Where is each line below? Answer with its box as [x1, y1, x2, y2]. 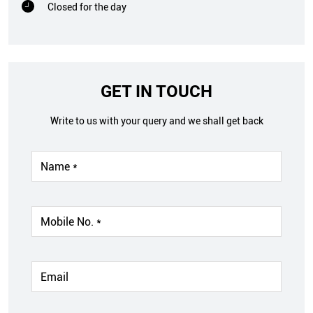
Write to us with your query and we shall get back [50, 115, 263, 127]
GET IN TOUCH [101, 82, 212, 102]
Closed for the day [48, 1, 126, 13]
